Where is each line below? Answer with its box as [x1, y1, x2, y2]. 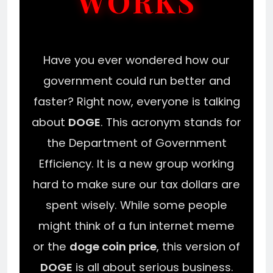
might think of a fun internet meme [38, 218, 235, 233]
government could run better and [43, 73, 230, 88]
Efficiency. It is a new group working [39, 155, 234, 171]
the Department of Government [46, 135, 227, 151]
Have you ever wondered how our [43, 52, 230, 68]
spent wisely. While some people [46, 197, 227, 213]
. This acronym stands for [101, 114, 241, 130]
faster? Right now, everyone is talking [33, 93, 240, 109]
